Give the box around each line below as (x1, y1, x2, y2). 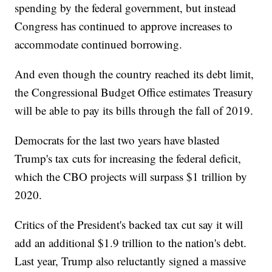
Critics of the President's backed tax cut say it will (15, 216, 243, 232)
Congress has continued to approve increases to (15, 18, 233, 33)
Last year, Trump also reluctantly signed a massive (15, 253, 246, 268)
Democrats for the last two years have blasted (15, 132, 220, 148)
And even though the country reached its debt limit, (15, 66, 254, 81)
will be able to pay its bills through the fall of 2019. (15, 102, 254, 118)
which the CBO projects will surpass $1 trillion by (15, 168, 248, 184)
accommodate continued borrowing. (15, 36, 183, 52)
